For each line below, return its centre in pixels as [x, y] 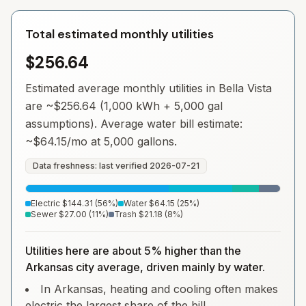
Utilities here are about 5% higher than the [133, 251]
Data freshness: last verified [91, 166]
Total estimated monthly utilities [120, 34]
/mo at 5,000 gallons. [122, 141]
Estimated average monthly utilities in [122, 88]
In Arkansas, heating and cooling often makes [159, 289]
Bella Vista [245, 88]
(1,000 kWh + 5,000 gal [159, 106]
